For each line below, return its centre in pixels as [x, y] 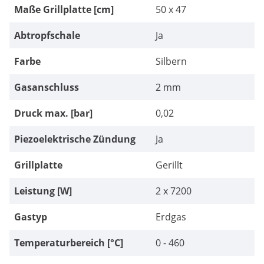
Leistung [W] [43, 191]
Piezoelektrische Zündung [75, 139]
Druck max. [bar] [53, 113]
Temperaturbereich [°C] [69, 243]
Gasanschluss [47, 88]
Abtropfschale [47, 36]
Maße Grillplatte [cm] [64, 10]
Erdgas [171, 217]
